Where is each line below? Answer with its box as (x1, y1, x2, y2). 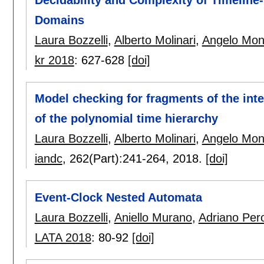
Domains (34, 14, 84, 27)
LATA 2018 (34, 230, 91, 244)
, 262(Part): (62, 152, 123, 166)
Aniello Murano (114, 210, 192, 224)
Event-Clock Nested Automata (34, 190, 202, 204)
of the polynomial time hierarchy (34, 112, 218, 126)
